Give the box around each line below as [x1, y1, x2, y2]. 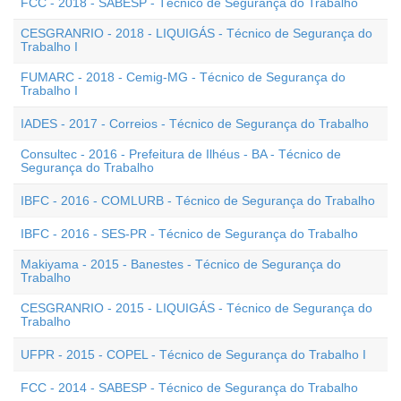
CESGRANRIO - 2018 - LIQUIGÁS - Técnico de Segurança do [21, 26, 372, 40]
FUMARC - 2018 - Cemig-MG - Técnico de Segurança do [21, 70, 346, 84]
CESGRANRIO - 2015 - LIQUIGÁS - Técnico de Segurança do [21, 301, 372, 315]
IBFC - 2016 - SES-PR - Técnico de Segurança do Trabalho [21, 226, 358, 241]
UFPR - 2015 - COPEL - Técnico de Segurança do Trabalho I [21, 347, 366, 362]
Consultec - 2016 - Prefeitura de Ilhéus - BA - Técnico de [21, 147, 341, 161]
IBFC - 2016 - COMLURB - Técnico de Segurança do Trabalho [21, 193, 375, 208]
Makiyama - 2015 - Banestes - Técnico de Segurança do [21, 257, 341, 271]
